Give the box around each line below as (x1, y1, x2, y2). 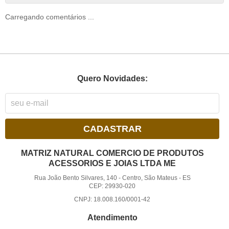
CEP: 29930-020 (89, 182, 136, 190)
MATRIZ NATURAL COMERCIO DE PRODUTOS (20, 149, 204, 158)
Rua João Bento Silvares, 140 (34, 174, 117, 182)
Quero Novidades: (77, 74, 148, 83)
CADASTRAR (83, 124, 142, 134)
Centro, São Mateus (122, 174, 177, 182)
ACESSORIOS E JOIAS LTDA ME (49, 159, 176, 168)
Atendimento (87, 213, 138, 222)
